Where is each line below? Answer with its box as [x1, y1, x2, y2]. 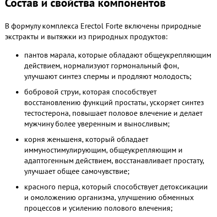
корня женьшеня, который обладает [24, 134, 148, 144]
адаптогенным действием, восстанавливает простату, [24, 155, 204, 165]
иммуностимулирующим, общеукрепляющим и [24, 144, 183, 155]
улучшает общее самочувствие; [24, 166, 129, 176]
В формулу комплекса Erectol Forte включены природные [5, 20, 201, 31]
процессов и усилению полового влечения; [24, 202, 172, 213]
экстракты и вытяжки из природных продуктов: [5, 31, 168, 41]
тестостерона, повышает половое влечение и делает [24, 108, 202, 118]
